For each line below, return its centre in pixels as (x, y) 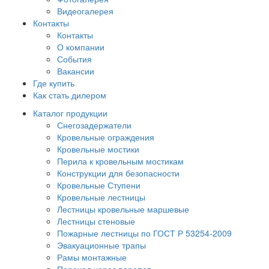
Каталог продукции (70, 113)
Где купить (54, 83)
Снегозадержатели (94, 125)
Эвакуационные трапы (101, 245)
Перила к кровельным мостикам (120, 161)
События (74, 59)
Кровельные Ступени (99, 185)
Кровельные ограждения (106, 137)
